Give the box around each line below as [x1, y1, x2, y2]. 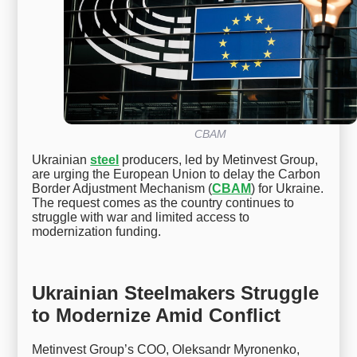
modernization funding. [32, 225, 162, 239]
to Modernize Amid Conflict [32, 304, 281, 326]
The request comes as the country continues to [32, 196, 295, 210]
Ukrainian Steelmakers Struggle [32, 281, 320, 304]
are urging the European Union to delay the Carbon [32, 167, 321, 182]
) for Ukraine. [251, 182, 324, 196]
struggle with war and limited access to [32, 210, 250, 225]
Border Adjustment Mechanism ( [32, 182, 213, 196]
